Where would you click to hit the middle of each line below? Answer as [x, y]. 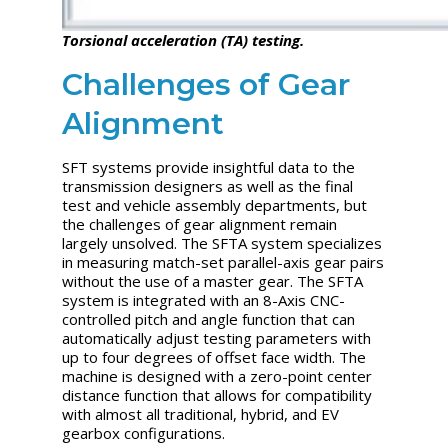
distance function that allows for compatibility [217, 394]
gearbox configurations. [144, 432]
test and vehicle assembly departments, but [215, 204]
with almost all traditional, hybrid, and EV [201, 413]
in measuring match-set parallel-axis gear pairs [223, 261]
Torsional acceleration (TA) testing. [183, 39]
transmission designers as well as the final [208, 185]
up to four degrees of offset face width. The [214, 356]
